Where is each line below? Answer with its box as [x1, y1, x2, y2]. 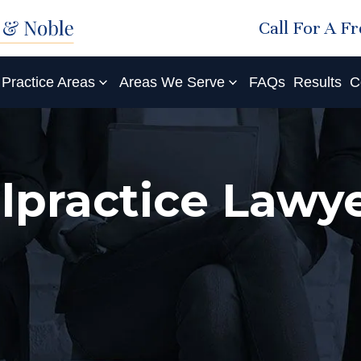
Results [293, 74, 342, 90]
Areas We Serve [119, 74, 225, 90]
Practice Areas [2, 74, 95, 90]
